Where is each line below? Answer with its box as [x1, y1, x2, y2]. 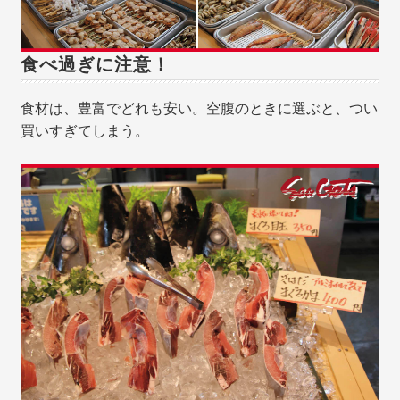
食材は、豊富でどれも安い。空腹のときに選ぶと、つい [21, 101, 379, 117]
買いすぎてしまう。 [21, 123, 150, 139]
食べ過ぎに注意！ [21, 54, 171, 75]
